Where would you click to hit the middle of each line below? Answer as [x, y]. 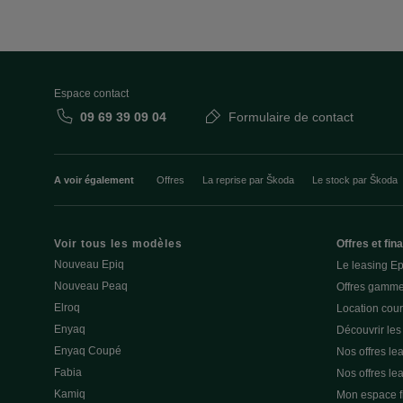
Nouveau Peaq [91, 286]
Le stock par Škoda [355, 179]
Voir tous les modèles [118, 243]
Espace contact [91, 93]
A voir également [94, 179]
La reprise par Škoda [248, 179]
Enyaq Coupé [88, 350]
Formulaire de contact [291, 116]
